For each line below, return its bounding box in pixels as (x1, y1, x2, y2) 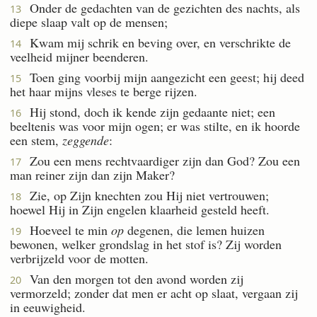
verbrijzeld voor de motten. (10, 249, 149, 267)
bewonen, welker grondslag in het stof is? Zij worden (10, 235, 282, 253)
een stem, (10, 131, 62, 149)
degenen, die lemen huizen (124, 221, 265, 238)
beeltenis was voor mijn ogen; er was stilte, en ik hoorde (10, 117, 300, 134)
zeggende (62, 131, 109, 149)
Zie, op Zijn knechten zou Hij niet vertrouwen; (21, 186, 269, 204)
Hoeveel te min (21, 221, 111, 238)
